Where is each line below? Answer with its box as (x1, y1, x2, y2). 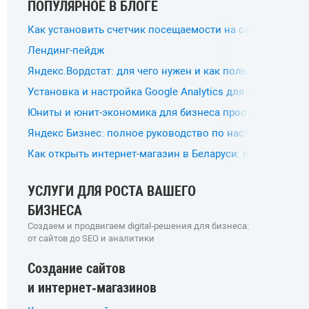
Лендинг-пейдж (28, 44, 104, 57)
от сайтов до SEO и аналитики (28, 233, 154, 243)
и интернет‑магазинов (28, 279, 157, 296)
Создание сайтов (28, 260, 126, 277)
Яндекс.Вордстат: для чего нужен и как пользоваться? (28, 65, 297, 77)
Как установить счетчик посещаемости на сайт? (28, 23, 266, 36)
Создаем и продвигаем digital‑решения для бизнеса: (28, 221, 249, 231)
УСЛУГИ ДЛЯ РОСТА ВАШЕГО (28, 183, 196, 199)
